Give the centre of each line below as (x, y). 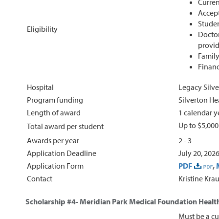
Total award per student (65, 126)
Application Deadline (62, 153)
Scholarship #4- (53, 201)
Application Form (55, 165)
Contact (40, 178)
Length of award (54, 112)
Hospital (40, 87)
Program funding (55, 99)
